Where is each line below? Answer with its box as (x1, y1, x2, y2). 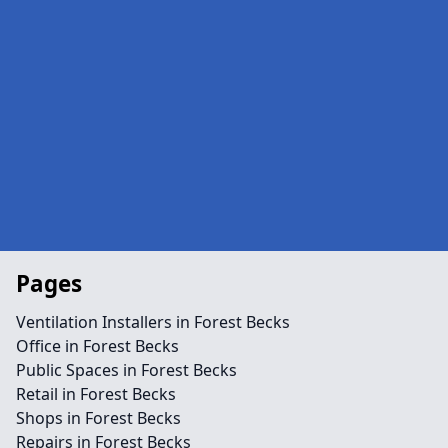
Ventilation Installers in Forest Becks (16, 311, 290, 333)
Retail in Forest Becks (16, 383, 176, 405)
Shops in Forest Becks (16, 407, 181, 429)
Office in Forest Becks (16, 335, 179, 357)
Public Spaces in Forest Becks (16, 359, 237, 381)
